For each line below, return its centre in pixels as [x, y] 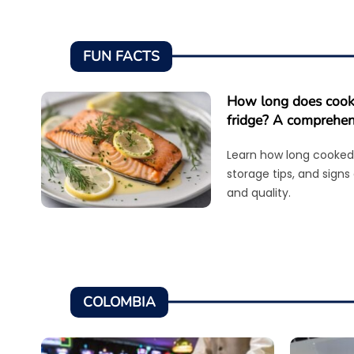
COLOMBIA [120, 302]
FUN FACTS [122, 56]
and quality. [259, 192]
